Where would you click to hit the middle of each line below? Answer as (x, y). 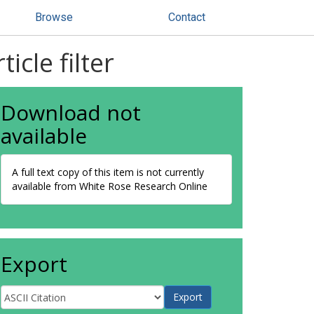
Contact (187, 17)
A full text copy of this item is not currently (108, 172)
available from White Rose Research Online (110, 186)
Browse (54, 17)
